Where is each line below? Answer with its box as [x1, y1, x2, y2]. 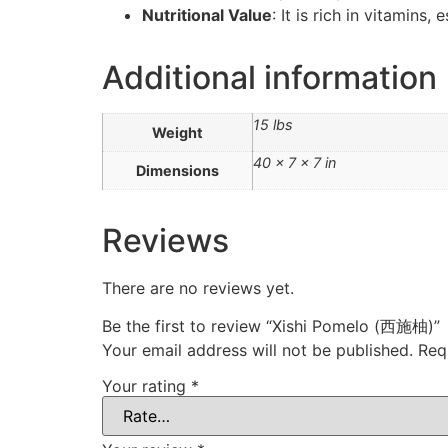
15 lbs [253, 116, 293, 134]
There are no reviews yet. [102, 278, 294, 299]
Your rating [102, 376, 191, 397]
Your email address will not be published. [102, 340, 413, 361]
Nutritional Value [142, 5, 272, 26]
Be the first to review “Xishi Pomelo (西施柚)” [102, 316, 440, 337]
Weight [152, 124, 203, 142]
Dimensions [136, 162, 219, 180]
